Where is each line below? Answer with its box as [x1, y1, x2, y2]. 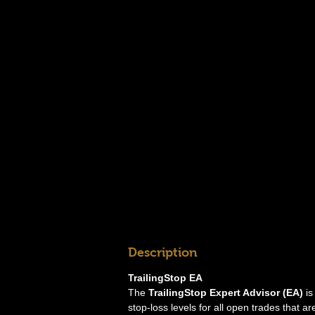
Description [128, 245, 198, 259]
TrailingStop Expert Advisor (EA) [148, 287, 303, 298]
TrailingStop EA [128, 272, 202, 283]
